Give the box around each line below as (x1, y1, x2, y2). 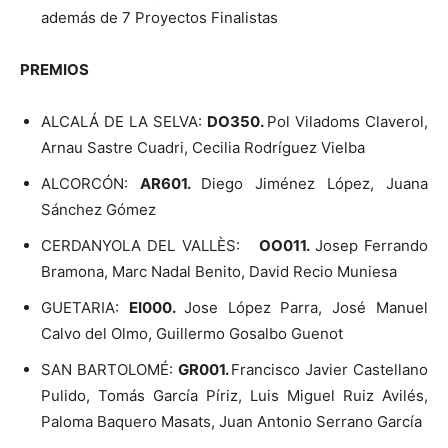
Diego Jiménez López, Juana (201, 173, 428, 193)
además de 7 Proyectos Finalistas (41, 7, 278, 27)
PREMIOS (20, 59, 89, 79)
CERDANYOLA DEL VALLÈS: (41, 235, 260, 255)
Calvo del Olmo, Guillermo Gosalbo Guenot (41, 323, 343, 343)
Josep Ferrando (314, 235, 429, 255)
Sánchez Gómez (41, 199, 156, 219)
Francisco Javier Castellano (231, 359, 429, 379)
